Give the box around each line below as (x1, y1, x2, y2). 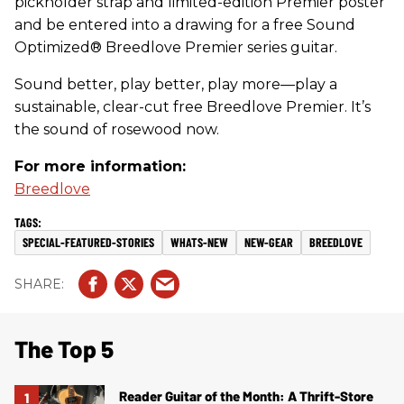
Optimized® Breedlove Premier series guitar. (14, 39, 337, 56)
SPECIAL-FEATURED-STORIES (23, 234, 154, 250)
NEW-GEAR (244, 234, 293, 250)
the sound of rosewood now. (14, 121, 219, 138)
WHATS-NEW (170, 234, 228, 250)
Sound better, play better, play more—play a (14, 76, 337, 93)
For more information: (14, 158, 186, 175)
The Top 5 (14, 335, 114, 363)
